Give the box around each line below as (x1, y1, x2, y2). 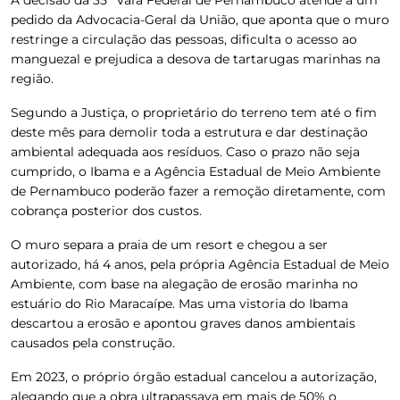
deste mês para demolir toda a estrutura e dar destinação (11, 123, 368, 140)
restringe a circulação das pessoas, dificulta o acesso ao (11, 30, 357, 47)
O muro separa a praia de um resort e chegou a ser (11, 236, 328, 253)
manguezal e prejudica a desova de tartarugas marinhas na (11, 50, 380, 67)
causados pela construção (11, 334, 172, 351)
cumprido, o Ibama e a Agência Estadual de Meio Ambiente (11, 162, 380, 179)
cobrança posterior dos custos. (11, 202, 202, 219)
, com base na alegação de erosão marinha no (72, 275, 358, 292)
